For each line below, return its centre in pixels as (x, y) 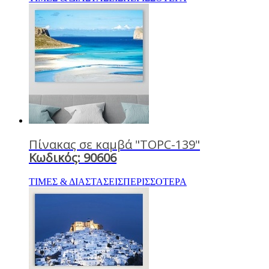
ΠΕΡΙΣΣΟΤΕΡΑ (155, 181)
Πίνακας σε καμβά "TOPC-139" (114, 144)
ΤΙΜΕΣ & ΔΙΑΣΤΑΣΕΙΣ (76, 181)
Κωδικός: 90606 (73, 157)
